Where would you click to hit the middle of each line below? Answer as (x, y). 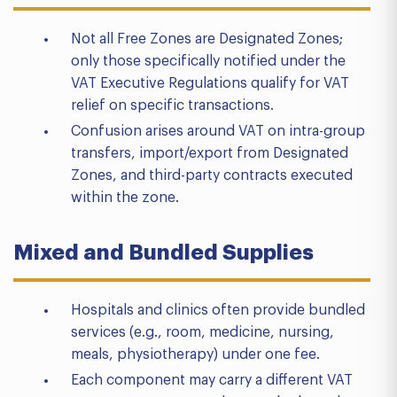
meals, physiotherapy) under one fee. (195, 354)
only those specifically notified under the (208, 61)
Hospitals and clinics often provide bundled (218, 310)
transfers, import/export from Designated (210, 153)
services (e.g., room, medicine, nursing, (202, 332)
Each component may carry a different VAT (212, 380)
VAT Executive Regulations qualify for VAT (210, 83)
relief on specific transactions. (172, 105)
